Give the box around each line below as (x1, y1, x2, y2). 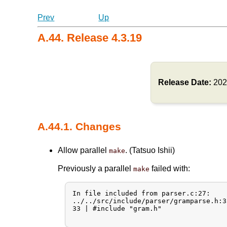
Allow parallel (58, 145, 109, 155)
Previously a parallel (58, 164, 134, 173)
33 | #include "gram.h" (72, 204, 162, 212)
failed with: (149, 164, 191, 173)
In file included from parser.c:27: (72, 189, 211, 197)
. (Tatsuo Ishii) (125, 145, 175, 155)
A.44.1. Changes (37, 120, 122, 132)
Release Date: (158, 78, 213, 87)
